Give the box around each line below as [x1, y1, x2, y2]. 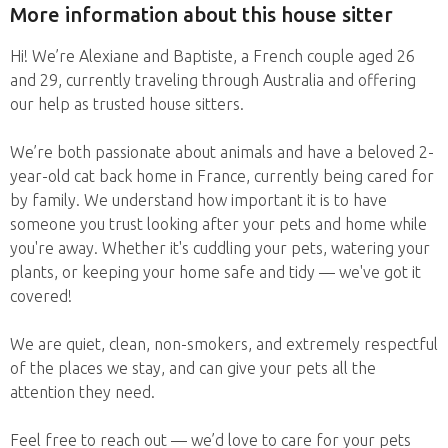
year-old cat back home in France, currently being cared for [10, 166, 434, 185]
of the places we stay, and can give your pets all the [10, 358, 376, 377]
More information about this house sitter [10, 3, 393, 27]
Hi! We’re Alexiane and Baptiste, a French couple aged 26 [10, 46, 415, 65]
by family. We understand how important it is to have [10, 190, 387, 209]
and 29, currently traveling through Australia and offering [10, 70, 416, 89]
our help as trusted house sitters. [10, 94, 244, 113]
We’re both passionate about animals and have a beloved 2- [10, 142, 434, 161]
